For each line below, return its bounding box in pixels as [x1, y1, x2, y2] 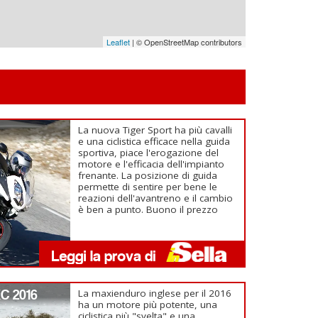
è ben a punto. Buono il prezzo [78, 202, 219, 216]
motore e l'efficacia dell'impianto [78, 157, 225, 170]
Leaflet [106, 35, 130, 48]
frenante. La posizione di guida [78, 168, 218, 182]
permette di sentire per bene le [78, 180, 218, 193]
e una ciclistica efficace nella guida [78, 134, 231, 148]
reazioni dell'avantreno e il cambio [78, 191, 234, 204]
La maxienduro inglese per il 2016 [78, 286, 232, 300]
